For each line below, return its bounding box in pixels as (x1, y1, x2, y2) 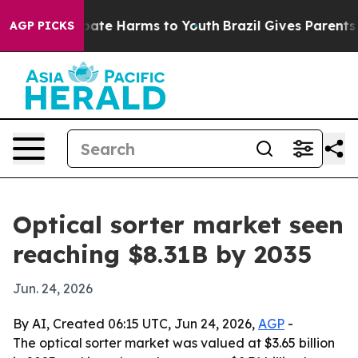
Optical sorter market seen (13, 209, 344, 240)
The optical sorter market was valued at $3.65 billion (13, 335, 335, 351)
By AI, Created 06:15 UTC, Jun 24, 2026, (13, 316, 258, 332)
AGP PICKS (10, 18, 74, 33)
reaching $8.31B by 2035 (13, 239, 312, 269)
